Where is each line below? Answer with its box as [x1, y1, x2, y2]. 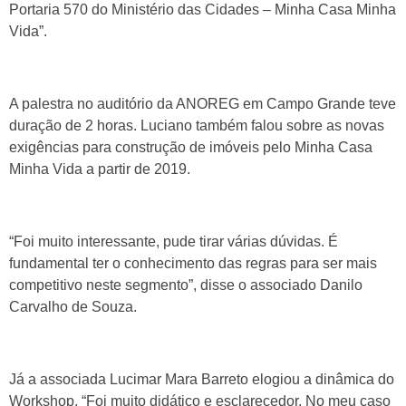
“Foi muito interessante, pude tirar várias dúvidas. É [9, 233, 338, 249]
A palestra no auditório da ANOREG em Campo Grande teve [9, 95, 396, 111]
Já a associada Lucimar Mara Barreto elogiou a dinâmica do [9, 371, 394, 387]
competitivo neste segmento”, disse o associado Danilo [9, 276, 362, 293]
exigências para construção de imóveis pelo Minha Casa [9, 139, 372, 155]
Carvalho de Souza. [9, 298, 137, 314]
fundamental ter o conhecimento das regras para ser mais [9, 255, 377, 271]
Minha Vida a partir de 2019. [9, 160, 190, 177]
